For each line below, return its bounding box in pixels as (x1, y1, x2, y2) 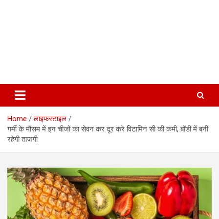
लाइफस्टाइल (34, 114, 66, 123)
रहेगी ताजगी (7, 135, 38, 144)
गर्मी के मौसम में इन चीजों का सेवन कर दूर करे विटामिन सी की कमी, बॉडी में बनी (7, 125, 208, 133)
